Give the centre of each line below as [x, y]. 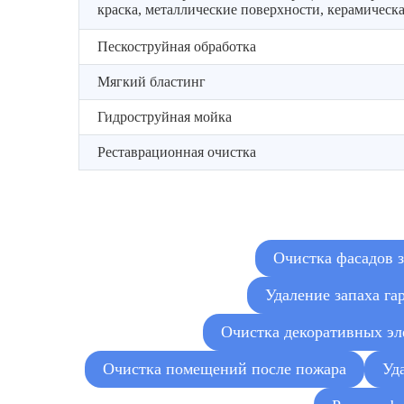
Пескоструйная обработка [177, 46]
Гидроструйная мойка [165, 117]
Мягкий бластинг [151, 82]
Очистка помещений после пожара [224, 369]
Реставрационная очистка [177, 152]
